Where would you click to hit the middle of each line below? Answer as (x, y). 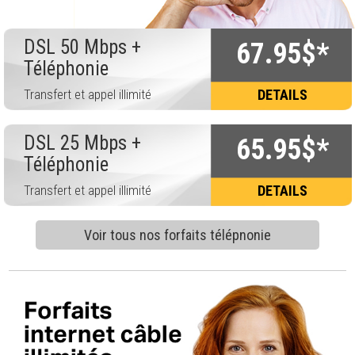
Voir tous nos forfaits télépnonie (177, 235)
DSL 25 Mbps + (82, 143)
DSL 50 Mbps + (82, 47)
